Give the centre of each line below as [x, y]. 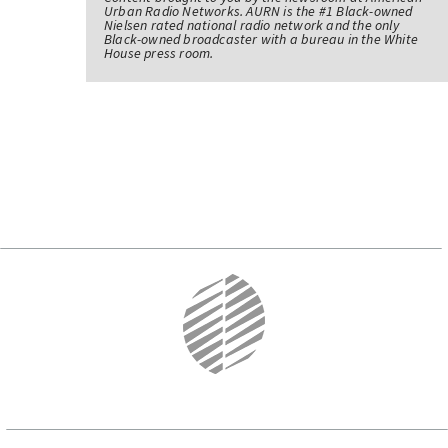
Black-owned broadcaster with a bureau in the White [260, 39]
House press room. [158, 53]
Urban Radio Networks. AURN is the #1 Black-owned [258, 11]
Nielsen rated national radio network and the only [251, 25]
